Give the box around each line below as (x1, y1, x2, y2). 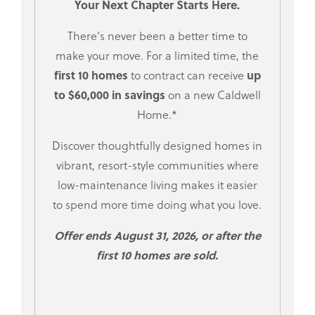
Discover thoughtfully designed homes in (52, 138, 263, 154)
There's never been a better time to (67, 28, 247, 44)
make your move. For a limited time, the (56, 48, 259, 64)
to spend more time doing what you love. (53, 197, 262, 213)
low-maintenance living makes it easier (57, 177, 257, 193)
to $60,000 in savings (53, 86, 165, 103)
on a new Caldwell (165, 87, 261, 103)
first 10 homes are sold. (96, 247, 219, 264)
